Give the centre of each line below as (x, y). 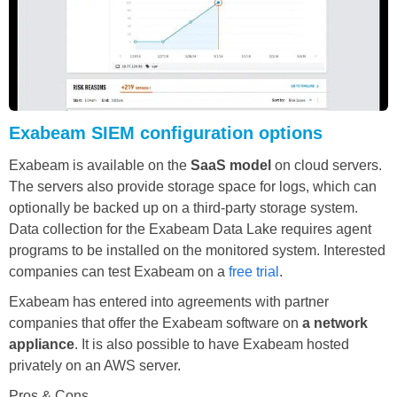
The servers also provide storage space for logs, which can (193, 187)
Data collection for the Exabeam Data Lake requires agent (190, 230)
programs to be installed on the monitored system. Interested (197, 251)
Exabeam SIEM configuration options (166, 133)
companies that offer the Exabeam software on (156, 323)
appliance (42, 345)
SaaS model (231, 166)
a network (335, 323)
